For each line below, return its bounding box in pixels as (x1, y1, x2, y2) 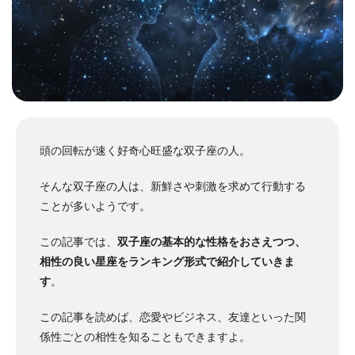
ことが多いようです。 (40, 200, 151, 213)
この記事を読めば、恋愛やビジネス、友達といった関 (40, 311, 306, 324)
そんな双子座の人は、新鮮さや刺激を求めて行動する (40, 180, 306, 193)
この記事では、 (40, 235, 117, 249)
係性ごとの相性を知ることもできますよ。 (40, 330, 250, 344)
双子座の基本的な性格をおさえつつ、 (117, 235, 306, 249)
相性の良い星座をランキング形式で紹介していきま (40, 255, 295, 269)
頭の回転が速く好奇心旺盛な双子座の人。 (40, 144, 250, 158)
